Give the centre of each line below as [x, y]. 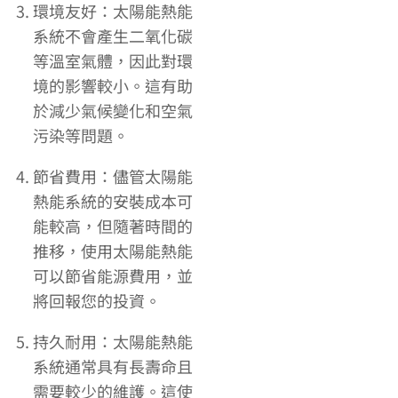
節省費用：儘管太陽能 [113, 176]
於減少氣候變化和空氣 [113, 111]
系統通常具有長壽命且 [113, 366]
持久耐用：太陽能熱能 [113, 342]
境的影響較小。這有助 [113, 86]
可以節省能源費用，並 [113, 276]
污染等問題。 [81, 135]
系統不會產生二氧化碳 [113, 36]
